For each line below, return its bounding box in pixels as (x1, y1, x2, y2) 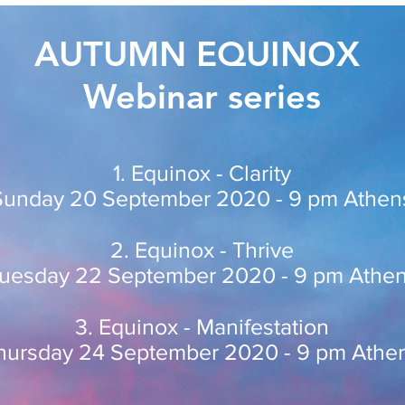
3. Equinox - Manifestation (74, 314, 329, 339)
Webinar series (82, 75, 321, 118)
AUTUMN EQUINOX (33, 33, 370, 75)
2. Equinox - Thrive (109, 237, 294, 262)
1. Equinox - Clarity (112, 160, 291, 185)
